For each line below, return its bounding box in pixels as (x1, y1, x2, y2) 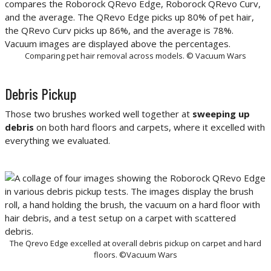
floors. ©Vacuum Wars (94, 249, 177, 261)
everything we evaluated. (5, 134, 110, 147)
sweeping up (192, 108, 250, 120)
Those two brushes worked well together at (5, 108, 192, 120)
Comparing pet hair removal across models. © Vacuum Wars (25, 50, 246, 62)
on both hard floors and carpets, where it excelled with (36, 121, 265, 134)
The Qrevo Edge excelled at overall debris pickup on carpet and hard (10, 238, 261, 249)
